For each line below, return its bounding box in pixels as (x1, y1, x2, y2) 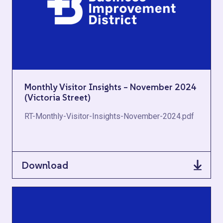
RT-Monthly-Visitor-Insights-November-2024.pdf (24, 111, 194, 121)
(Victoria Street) (24, 92, 91, 103)
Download (21, 158, 68, 172)
